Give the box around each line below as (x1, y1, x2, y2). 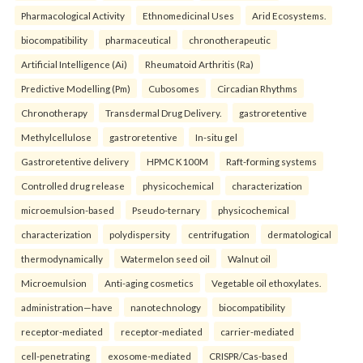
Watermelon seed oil (121, 252, 210, 264)
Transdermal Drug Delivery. (105, 106, 221, 118)
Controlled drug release (21, 179, 125, 191)
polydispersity (109, 228, 170, 240)
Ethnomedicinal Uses (143, 9, 234, 21)
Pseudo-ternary (132, 203, 200, 216)
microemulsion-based (21, 203, 114, 216)
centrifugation (188, 228, 250, 240)
